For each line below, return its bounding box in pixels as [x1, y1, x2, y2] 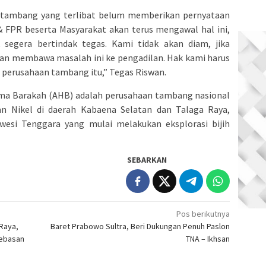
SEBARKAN [127, 154, 167, 166]
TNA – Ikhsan [186, 233, 230, 245]
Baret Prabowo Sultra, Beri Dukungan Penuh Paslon [50, 221, 230, 232]
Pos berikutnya [176, 208, 230, 220]
